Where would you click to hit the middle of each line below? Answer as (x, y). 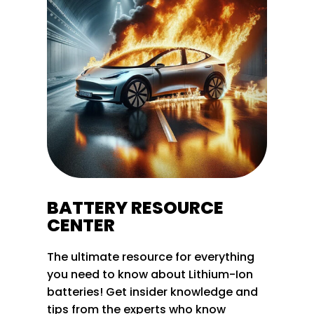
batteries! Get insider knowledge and (153, 292)
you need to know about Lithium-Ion (150, 274)
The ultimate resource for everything (151, 257)
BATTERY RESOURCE (136, 207)
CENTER (81, 225)
